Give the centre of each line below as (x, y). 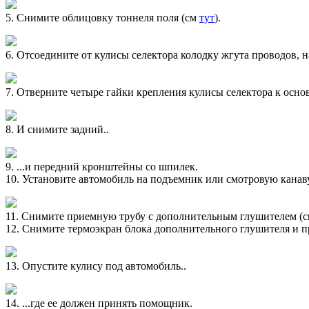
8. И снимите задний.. (57, 129)
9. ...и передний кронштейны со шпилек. (102, 166)
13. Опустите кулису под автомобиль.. (96, 266)
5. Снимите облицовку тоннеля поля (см (102, 17)
